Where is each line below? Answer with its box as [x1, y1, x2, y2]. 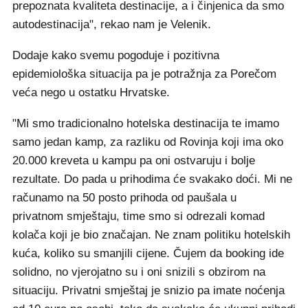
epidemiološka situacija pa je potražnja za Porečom [12, 67, 276, 80]
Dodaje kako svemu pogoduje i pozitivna [12, 49, 219, 62]
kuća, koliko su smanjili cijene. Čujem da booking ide [12, 247, 284, 260]
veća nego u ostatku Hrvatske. [12, 86, 170, 99]
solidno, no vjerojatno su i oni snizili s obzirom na [12, 265, 265, 278]
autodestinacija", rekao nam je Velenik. [12, 18, 211, 31]
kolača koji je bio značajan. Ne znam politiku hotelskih [12, 228, 290, 241]
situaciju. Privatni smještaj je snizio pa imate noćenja [12, 284, 285, 297]
